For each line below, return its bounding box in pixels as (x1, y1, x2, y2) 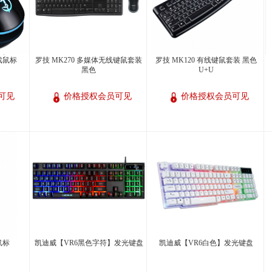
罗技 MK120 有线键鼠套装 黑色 (155, 56, 257, 64)
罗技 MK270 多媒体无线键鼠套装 (35, 56, 142, 64)
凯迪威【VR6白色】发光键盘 (158, 239, 253, 247)
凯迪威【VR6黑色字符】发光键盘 (34, 239, 143, 247)
